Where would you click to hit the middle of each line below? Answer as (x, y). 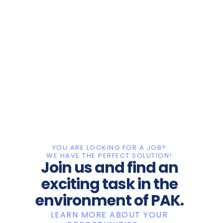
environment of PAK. (109, 199)
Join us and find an (109, 167)
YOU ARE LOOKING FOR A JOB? (109, 146)
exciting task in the (109, 183)
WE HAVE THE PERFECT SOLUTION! (109, 154)
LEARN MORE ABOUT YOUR (109, 214)
